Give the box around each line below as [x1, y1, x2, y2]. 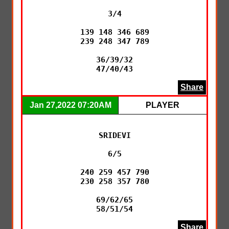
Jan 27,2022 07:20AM [29, 100, 111, 109]
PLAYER [146, 100, 179, 109]
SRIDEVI [98, 130, 131, 140]
